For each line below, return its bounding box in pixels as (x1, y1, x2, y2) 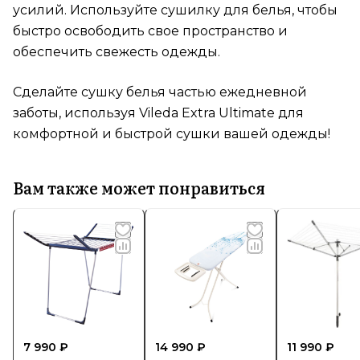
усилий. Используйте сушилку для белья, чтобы (13, 2, 337, 18)
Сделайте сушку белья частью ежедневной (13, 84, 307, 100)
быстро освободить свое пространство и (13, 23, 288, 39)
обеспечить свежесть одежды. (13, 44, 220, 60)
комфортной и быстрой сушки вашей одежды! (13, 126, 330, 142)
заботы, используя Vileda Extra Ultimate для (13, 105, 304, 121)
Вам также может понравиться (13, 174, 265, 199)
